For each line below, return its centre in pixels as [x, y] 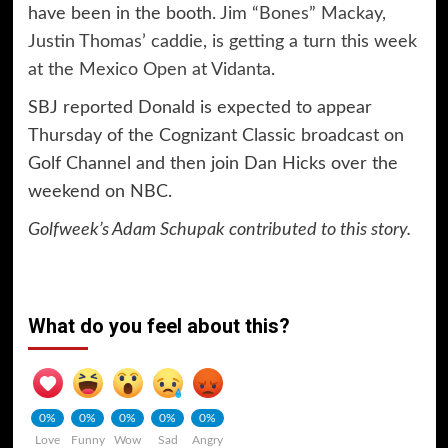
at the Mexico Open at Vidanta [149, 69]
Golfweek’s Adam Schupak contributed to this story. [219, 229]
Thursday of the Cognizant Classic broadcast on [215, 135]
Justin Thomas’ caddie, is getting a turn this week [222, 41]
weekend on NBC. [99, 191]
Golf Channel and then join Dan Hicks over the [212, 163]
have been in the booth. [123, 13]
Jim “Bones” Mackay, [302, 13]
